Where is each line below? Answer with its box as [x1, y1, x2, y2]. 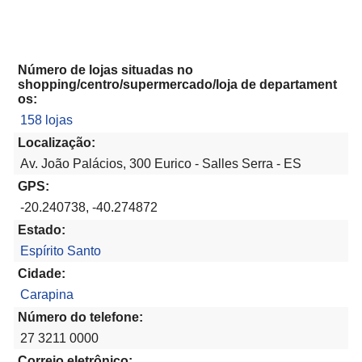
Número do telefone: [18, 310, 143, 325]
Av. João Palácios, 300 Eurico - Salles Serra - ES [20, 157, 301, 171]
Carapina [20, 288, 74, 302]
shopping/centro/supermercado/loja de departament [18, 78, 337, 92]
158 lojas [20, 113, 73, 128]
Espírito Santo [20, 244, 101, 259]
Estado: [18, 223, 65, 238]
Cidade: [18, 267, 65, 281]
